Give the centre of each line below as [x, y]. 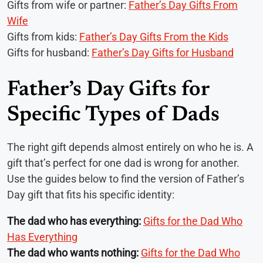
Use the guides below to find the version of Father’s [126, 178]
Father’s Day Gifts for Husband [163, 52]
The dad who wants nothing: [73, 252]
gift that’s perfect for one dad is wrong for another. [123, 163]
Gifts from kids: [43, 36]
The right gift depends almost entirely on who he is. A [130, 147]
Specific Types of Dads [113, 115]
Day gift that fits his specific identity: [91, 194]
